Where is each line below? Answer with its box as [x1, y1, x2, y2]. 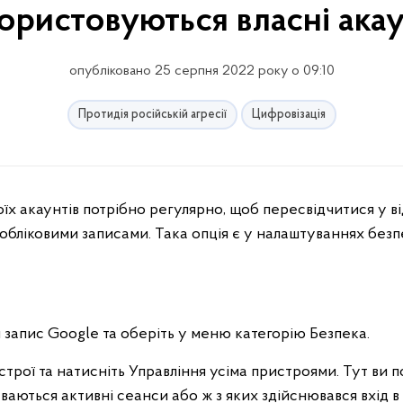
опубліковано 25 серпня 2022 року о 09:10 [68, 64, 335, 78]
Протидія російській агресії [77, 108, 227, 121]
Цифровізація [251, 108, 326, 121]
